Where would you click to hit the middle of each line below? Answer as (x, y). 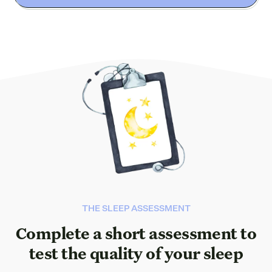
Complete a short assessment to (136, 235)
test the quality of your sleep (136, 255)
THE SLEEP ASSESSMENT (136, 209)
